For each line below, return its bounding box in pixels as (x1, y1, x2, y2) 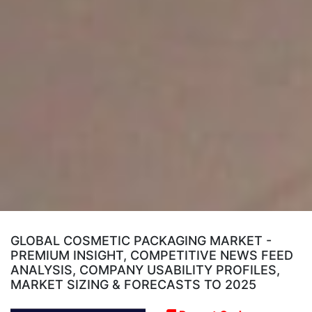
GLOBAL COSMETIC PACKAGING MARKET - (10, 233, 272, 248)
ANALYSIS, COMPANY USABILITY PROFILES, (10, 262, 280, 277)
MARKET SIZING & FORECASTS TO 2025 (10, 276, 256, 292)
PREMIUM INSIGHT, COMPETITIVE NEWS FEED (10, 247, 293, 263)
